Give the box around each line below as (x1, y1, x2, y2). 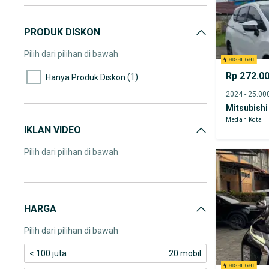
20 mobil (169, 249, 201, 258)
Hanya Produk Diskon (46, 72, 125, 82)
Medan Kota (226, 116, 262, 123)
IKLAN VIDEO (24, 124, 81, 136)
